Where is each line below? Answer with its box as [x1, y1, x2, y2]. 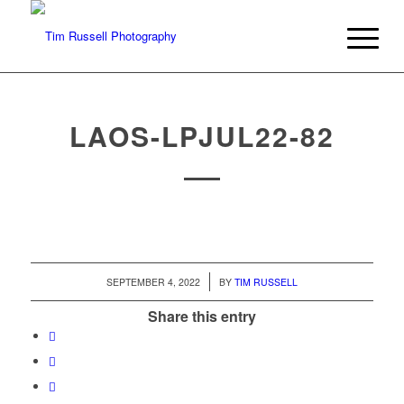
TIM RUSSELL [234, 275, 298, 289]
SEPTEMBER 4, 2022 [106, 275, 200, 289]
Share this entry [147, 306, 256, 327]
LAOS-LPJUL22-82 [69, 116, 335, 155]
